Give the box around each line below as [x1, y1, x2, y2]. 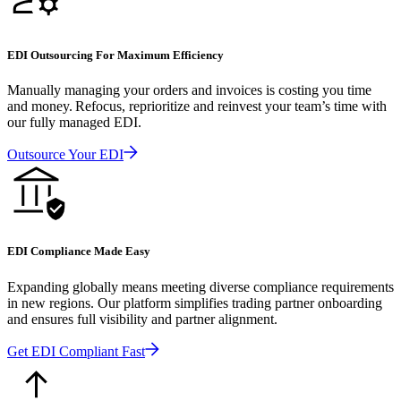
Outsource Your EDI [7, 147, 124, 163]
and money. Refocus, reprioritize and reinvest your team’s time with [7, 98, 387, 115]
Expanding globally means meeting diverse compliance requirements [7, 278, 394, 294]
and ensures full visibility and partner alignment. [7, 311, 277, 327]
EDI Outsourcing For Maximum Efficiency [7, 48, 224, 63]
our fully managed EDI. [7, 115, 141, 131]
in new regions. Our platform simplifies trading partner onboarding [7, 294, 382, 311]
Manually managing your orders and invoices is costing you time [7, 82, 371, 98]
